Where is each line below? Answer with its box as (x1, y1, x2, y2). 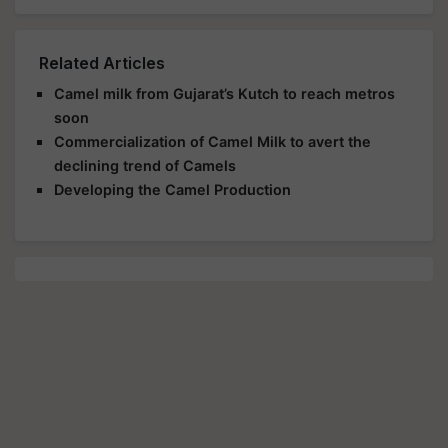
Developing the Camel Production (54, 181, 291, 198)
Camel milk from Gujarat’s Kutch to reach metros (54, 85, 395, 102)
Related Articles (39, 53, 165, 73)
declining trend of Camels (54, 157, 236, 174)
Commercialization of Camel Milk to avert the (54, 133, 371, 150)
